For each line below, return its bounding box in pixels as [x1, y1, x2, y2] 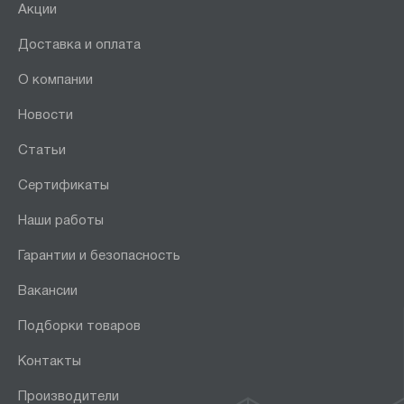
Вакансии [18, 284, 78, 298]
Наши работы [18, 214, 104, 227]
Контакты [18, 354, 81, 368]
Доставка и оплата [18, 38, 141, 51]
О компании [18, 73, 93, 87]
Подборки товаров [18, 319, 141, 333]
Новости [18, 108, 73, 122]
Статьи [18, 143, 66, 157]
